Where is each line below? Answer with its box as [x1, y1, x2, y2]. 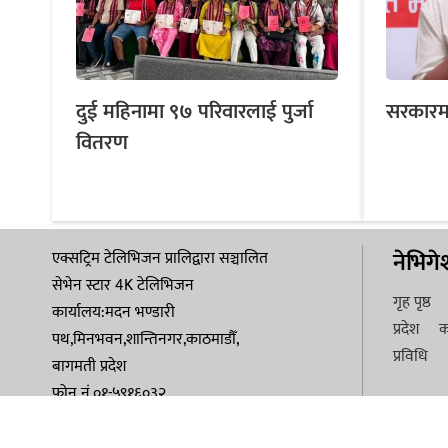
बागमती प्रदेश [52, 352, 126, 380]
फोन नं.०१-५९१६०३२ [52, 379, 166, 407]
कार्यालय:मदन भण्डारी [52, 298, 175, 326]
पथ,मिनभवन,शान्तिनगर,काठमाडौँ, [52, 325, 239, 353]
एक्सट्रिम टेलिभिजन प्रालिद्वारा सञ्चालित [52, 244, 268, 272]
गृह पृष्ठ [393, 288, 431, 316]
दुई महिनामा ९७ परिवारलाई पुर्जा [76, 93, 313, 129]
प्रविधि [393, 342, 428, 370]
